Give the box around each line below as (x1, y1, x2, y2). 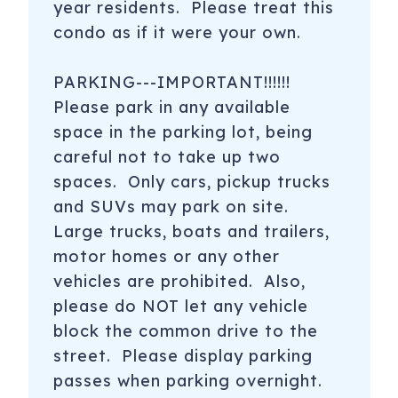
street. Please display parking (52, 346, 313, 367)
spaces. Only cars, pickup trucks (52, 171, 330, 193)
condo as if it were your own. (52, 22, 301, 44)
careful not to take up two (52, 147, 281, 168)
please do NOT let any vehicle (52, 296, 308, 317)
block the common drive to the (52, 321, 318, 342)
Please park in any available (52, 97, 291, 118)
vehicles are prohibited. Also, (52, 271, 306, 292)
